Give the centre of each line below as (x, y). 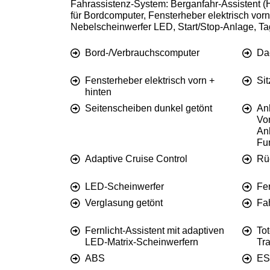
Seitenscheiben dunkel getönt (149, 108)
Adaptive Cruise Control (136, 159)
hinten (98, 92)
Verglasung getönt (124, 203)
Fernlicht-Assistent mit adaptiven (155, 231)
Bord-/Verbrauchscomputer (142, 53)
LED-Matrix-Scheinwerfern (142, 242)
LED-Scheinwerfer (124, 187)
